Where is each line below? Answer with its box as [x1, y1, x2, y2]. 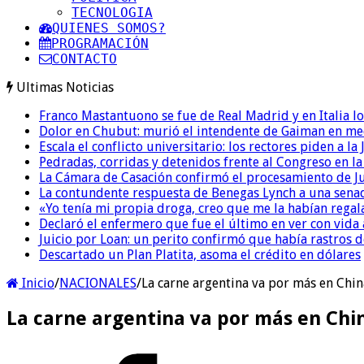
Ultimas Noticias [16, 79, 114, 95]
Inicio [19, 275, 54, 291]
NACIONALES [59, 275, 136, 291]
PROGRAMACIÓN [51, 35, 149, 51]
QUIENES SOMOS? [52, 19, 166, 36]
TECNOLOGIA [71, 4, 153, 20]
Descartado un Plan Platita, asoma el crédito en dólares [39, 246, 361, 262]
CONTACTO [52, 50, 117, 67]
